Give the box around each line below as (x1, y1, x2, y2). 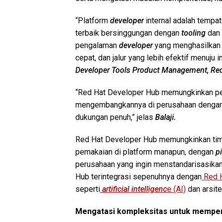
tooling (179, 28, 208, 38)
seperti (75, 184, 100, 194)
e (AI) (167, 184, 186, 194)
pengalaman (75, 40, 119, 50)
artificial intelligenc (102, 184, 167, 194)
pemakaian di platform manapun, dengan (75, 147, 216, 157)
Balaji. (155, 112, 176, 122)
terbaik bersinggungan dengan (75, 28, 179, 38)
